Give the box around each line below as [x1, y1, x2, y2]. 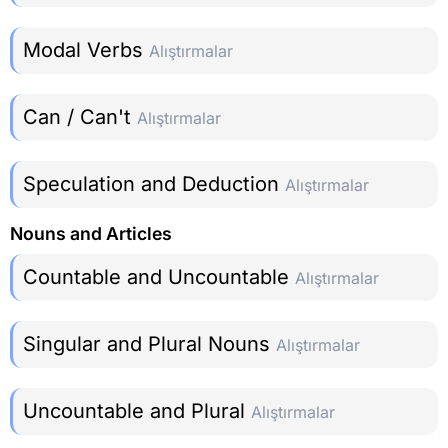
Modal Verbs [23, 37, 149, 62]
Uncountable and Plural [23, 398, 251, 423]
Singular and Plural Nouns [23, 331, 276, 356]
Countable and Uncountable [23, 264, 295, 289]
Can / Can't [23, 104, 137, 129]
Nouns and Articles [10, 222, 172, 244]
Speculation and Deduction [23, 171, 285, 196]
